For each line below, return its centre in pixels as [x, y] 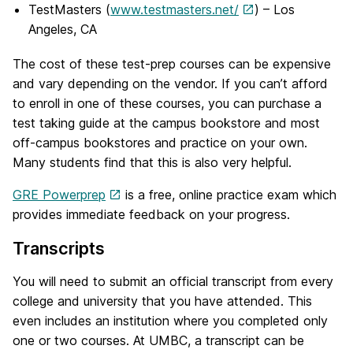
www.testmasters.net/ [175, 10]
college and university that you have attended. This [162, 301]
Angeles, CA [63, 30]
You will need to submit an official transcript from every [173, 282]
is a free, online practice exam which [229, 195]
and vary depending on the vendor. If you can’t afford [170, 84]
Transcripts [59, 249]
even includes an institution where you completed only [170, 321]
